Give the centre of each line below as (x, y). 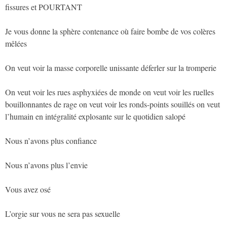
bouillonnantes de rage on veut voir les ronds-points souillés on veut (112, 104)
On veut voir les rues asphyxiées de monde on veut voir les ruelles (109, 92)
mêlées (16, 43)
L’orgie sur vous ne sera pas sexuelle (63, 213)
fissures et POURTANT (44, 7)
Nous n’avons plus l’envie (46, 165)
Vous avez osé (28, 189)
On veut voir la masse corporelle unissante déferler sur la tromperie (111, 67)
